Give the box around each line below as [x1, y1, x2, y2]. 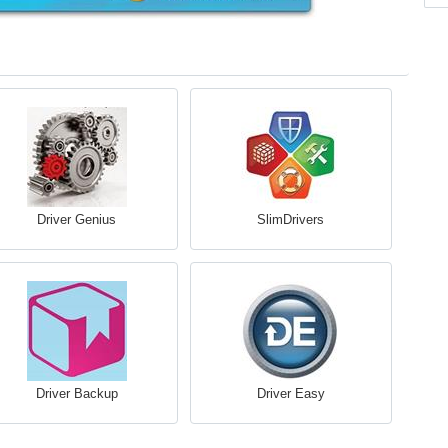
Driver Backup [35, 386, 118, 401]
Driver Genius [37, 212, 116, 227]
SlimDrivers [257, 212, 324, 227]
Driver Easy [256, 386, 325, 401]
